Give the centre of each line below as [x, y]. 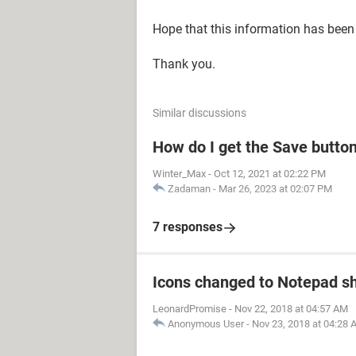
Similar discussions [199, 113]
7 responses [188, 227]
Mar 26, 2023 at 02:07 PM [275, 189]
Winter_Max [179, 174]
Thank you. [184, 64]
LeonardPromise [190, 309]
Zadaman [189, 189]
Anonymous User [206, 324]
